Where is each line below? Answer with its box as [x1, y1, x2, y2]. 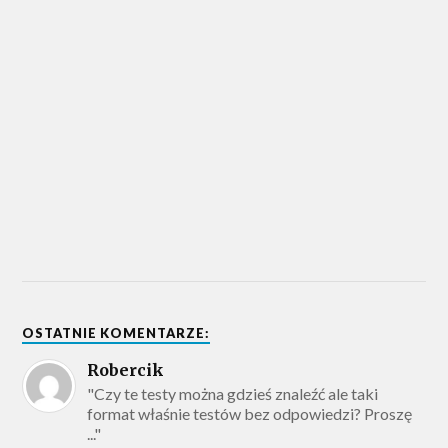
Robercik [87, 359, 165, 380]
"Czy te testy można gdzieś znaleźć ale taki [87, 383, 379, 403]
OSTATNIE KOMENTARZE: [22, 324, 211, 341]
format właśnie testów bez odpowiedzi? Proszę [87, 403, 413, 423]
